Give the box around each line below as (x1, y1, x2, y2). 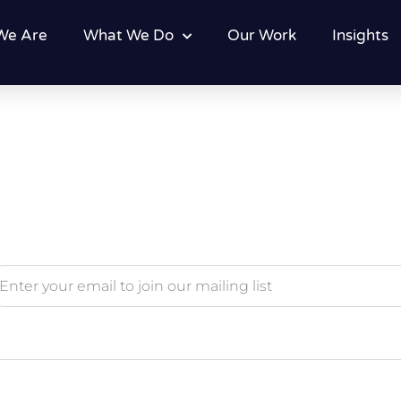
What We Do (82, 26, 174, 45)
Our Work (226, 26, 296, 45)
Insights (331, 26, 388, 45)
